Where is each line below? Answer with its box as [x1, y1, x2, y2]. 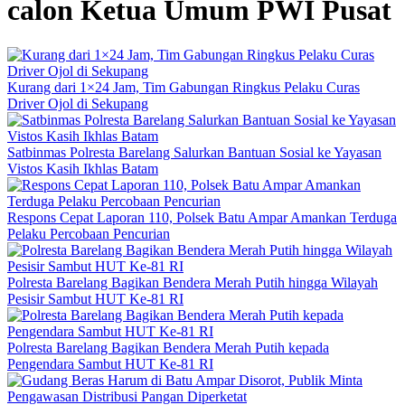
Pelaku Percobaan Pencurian [7, 225, 170, 241]
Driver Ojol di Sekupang [7, 95, 148, 111]
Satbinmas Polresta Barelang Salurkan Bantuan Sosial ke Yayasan [7, 144, 381, 160]
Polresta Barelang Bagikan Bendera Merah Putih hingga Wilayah [7, 274, 378, 290]
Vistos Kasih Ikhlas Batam [7, 160, 158, 176]
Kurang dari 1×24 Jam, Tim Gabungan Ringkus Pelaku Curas [7, 79, 360, 95]
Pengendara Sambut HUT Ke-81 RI [7, 355, 213, 372]
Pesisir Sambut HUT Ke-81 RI [7, 290, 184, 306]
